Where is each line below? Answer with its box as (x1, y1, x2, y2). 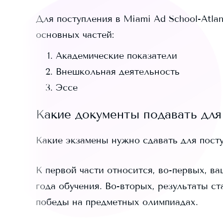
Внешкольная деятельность (56, 66, 180, 77)
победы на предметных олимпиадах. (36, 197, 198, 208)
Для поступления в (36, 13, 123, 24)
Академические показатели (56, 50, 177, 61)
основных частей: (36, 29, 114, 40)
